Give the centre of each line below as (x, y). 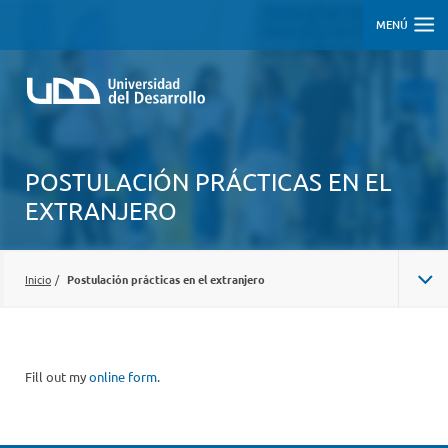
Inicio (38, 278)
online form (123, 377)
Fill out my (57, 377)
